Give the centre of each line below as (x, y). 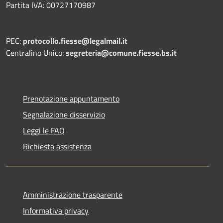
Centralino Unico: (36, 53)
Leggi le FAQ (44, 130)
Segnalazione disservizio (64, 114)
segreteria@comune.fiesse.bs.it (121, 53)
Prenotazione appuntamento (71, 98)
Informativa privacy (56, 210)
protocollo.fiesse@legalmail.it (75, 41)
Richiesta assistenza (57, 146)
